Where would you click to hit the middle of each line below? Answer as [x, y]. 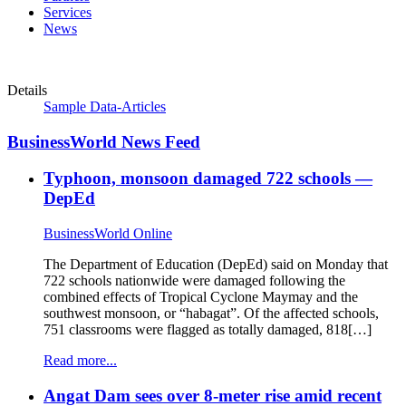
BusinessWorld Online [108, 234]
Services [68, 13]
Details [27, 91]
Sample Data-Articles [105, 107]
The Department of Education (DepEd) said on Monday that [216, 265]
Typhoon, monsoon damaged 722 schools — [208, 179]
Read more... [80, 361]
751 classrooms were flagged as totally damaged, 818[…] [208, 330]
